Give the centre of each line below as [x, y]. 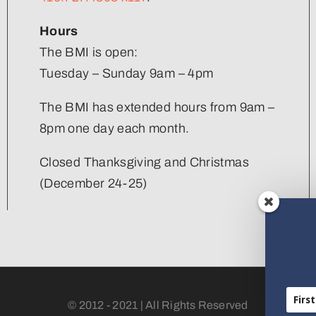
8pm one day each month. [115, 128]
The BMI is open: [89, 52]
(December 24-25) [93, 183]
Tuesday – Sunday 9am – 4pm [127, 73]
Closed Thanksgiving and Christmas [144, 162]
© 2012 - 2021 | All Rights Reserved [158, 305]
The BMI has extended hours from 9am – [157, 107]
